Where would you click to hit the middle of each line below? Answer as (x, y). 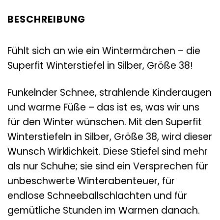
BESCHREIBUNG (46, 19)
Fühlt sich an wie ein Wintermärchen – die (104, 51)
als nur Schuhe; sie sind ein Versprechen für (108, 166)
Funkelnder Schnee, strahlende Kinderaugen (110, 92)
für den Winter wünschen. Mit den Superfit (105, 122)
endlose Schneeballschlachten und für (97, 195)
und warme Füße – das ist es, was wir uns (103, 107)
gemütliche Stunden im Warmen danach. (104, 210)
